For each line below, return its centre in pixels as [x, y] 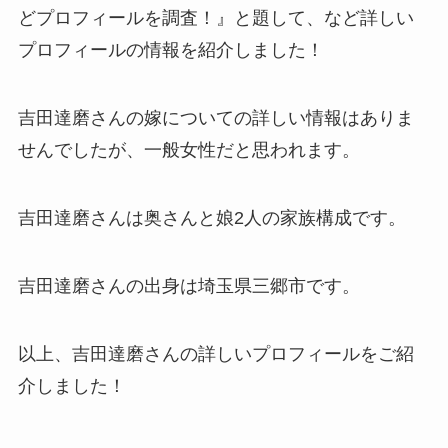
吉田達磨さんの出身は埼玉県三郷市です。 [188, 285]
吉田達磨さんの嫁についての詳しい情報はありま [215, 118]
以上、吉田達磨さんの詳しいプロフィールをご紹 [215, 353]
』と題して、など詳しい [314, 18]
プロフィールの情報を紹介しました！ [170, 50]
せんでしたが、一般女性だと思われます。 [188, 150]
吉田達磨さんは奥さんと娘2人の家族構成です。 [211, 218]
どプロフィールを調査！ [116, 18]
